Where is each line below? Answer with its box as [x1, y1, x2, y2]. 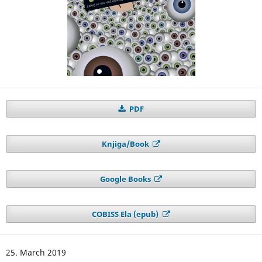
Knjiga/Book [101, 139, 151, 150]
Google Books [99, 174, 153, 185]
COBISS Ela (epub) [92, 209, 161, 220]
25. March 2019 [5, 247, 66, 258]
